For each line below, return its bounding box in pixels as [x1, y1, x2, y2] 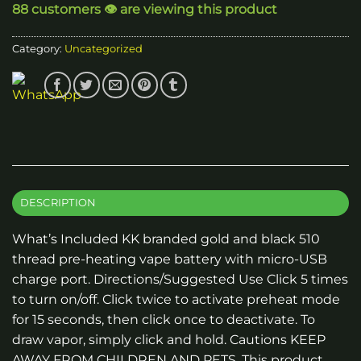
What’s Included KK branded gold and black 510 [12, 230, 320, 247]
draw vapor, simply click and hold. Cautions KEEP [12, 331, 326, 347]
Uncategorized [64, 42, 143, 55]
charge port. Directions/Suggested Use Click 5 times [12, 271, 348, 287]
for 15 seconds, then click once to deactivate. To [12, 311, 315, 327]
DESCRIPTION [19, 196, 97, 209]
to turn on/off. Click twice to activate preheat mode [12, 291, 340, 307]
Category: [12, 42, 64, 55]
